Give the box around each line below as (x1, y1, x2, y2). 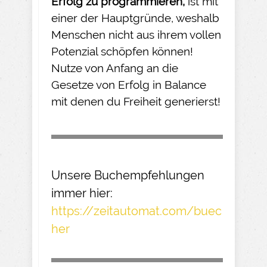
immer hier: (51, 185, 113, 200)
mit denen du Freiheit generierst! (51, 94, 221, 108)
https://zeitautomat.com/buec (51, 203, 222, 218)
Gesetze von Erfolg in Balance (51, 77, 206, 91)
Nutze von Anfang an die (51, 61, 178, 74)
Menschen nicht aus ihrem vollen (51, 27, 221, 41)
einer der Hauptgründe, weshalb (51, 11, 219, 24)
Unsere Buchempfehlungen (51, 167, 204, 182)
